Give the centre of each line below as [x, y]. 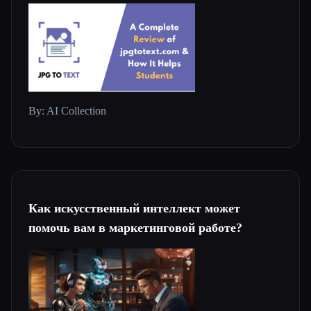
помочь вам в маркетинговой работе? [135, 228]
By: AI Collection [67, 111]
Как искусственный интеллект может [134, 209]
